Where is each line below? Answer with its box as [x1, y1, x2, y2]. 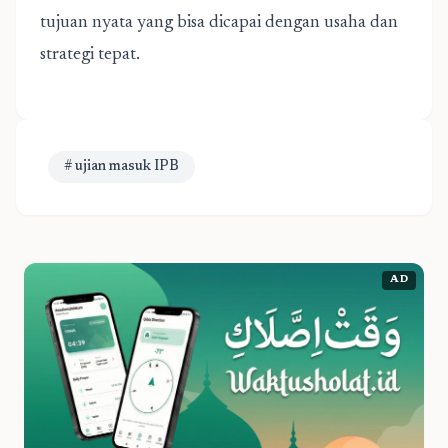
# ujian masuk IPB [64, 160, 179, 174]
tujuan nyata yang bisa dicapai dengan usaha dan [40, 14, 398, 32]
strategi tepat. [40, 46, 140, 64]
